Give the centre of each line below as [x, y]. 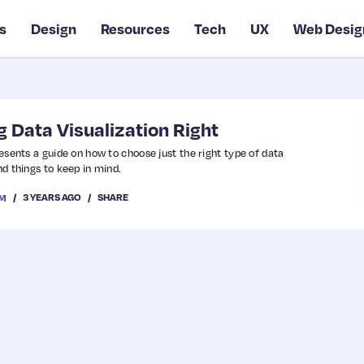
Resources [136, 28]
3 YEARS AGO [52, 197]
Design [54, 28]
